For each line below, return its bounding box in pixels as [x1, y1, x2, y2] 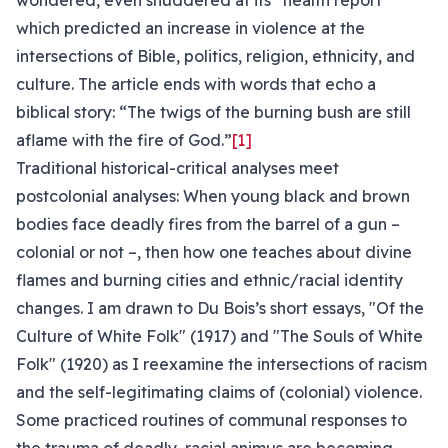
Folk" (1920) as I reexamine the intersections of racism [16, 354, 427, 374]
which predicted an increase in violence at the [16, 18, 365, 38]
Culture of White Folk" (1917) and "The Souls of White [16, 326, 423, 346]
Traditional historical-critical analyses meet [16, 158, 339, 178]
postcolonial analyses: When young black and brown [16, 186, 410, 206]
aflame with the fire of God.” [16, 130, 232, 150]
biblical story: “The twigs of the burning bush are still [16, 102, 411, 122]
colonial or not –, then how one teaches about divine [16, 242, 412, 262]
